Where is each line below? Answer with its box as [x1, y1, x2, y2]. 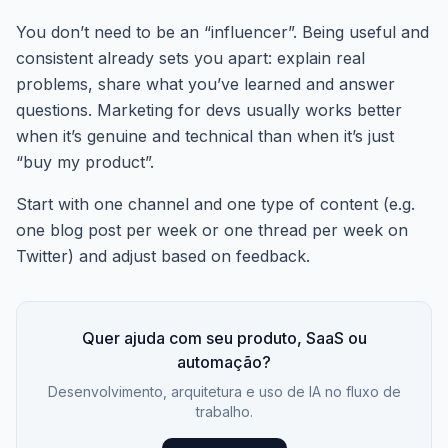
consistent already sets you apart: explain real [16, 48, 365, 68]
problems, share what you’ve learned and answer [16, 74, 395, 94]
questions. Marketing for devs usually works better [16, 100, 402, 120]
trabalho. [195, 403, 253, 420]
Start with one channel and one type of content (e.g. [16, 194, 415, 214]
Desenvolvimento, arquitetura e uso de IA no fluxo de [47, 383, 401, 400]
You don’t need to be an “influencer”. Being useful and [16, 22, 429, 42]
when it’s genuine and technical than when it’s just [16, 126, 394, 146]
